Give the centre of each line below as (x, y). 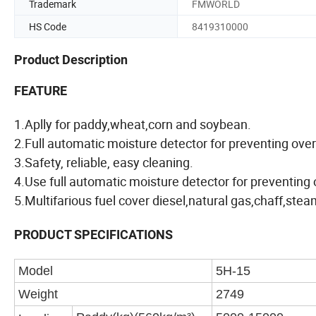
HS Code (48, 26)
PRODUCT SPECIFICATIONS (93, 235)
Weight (38, 294)
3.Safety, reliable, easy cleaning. (104, 163)
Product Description (71, 60)
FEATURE (41, 91)
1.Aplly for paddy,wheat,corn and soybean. (133, 124)
